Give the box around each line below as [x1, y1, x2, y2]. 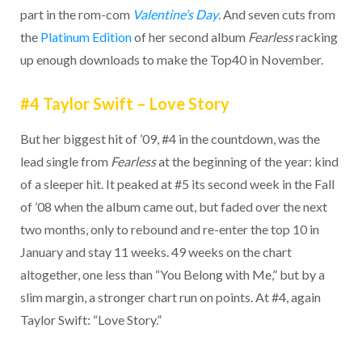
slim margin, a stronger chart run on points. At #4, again [19, 289, 321, 305]
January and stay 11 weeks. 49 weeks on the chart [19, 244, 292, 260]
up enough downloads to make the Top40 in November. [19, 51, 323, 67]
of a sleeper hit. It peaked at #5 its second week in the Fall [19, 176, 335, 192]
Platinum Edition [40, 28, 132, 44]
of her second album [131, 28, 248, 44]
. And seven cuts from [217, 6, 335, 22]
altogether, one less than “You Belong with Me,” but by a [19, 267, 325, 283]
